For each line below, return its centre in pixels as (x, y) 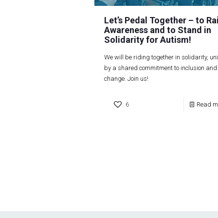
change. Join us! (126, 78)
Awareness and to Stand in (157, 30)
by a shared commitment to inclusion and (160, 68)
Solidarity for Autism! (147, 39)
